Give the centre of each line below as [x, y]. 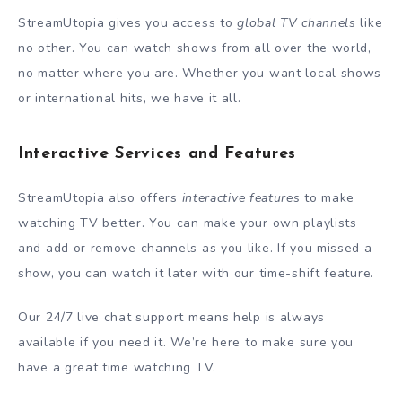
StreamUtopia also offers [100, 198]
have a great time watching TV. [117, 368]
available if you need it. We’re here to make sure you [186, 343]
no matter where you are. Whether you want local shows [200, 74]
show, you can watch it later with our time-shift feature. [196, 274]
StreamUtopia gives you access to [128, 23]
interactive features [241, 198]
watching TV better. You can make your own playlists [188, 223]
